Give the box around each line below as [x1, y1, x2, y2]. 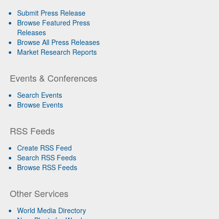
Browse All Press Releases [17, 37, 100, 47]
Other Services [10, 187, 68, 200]
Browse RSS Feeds [17, 162, 77, 173]
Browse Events [17, 100, 63, 110]
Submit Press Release [17, 8, 86, 18]
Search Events [17, 90, 62, 100]
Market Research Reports [17, 47, 97, 57]
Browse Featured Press [17, 18, 90, 28]
